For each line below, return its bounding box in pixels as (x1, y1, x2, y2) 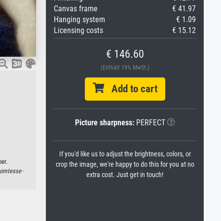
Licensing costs (54, 26, 103, 35)
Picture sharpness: (74, 118, 134, 127)
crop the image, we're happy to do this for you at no (55, 160, 194, 169)
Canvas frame (54, 4, 98, 13)
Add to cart (104, 83, 157, 95)
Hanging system (54, 15, 105, 24)
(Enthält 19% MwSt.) (100, 64, 149, 71)
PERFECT (134, 118, 165, 127)
